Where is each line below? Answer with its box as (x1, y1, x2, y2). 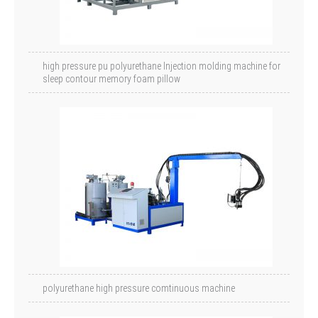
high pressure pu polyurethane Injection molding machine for (43, 60, 280, 72)
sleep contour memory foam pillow (43, 73, 180, 85)
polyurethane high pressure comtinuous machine (43, 283, 235, 295)
